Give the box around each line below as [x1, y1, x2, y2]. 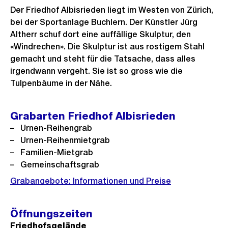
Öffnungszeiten [10, 208, 93, 220]
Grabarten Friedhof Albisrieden [10, 110, 176, 122]
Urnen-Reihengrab [20, 123, 92, 133]
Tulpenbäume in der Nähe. [10, 78, 114, 88]
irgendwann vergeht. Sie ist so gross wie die [10, 66, 183, 76]
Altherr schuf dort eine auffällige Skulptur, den [10, 30, 191, 39]
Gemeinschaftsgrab [20, 160, 99, 169]
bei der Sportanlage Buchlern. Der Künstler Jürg [10, 17, 197, 27]
